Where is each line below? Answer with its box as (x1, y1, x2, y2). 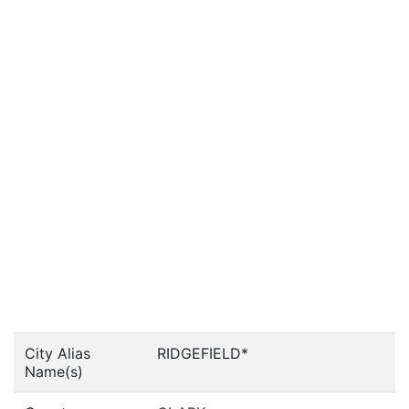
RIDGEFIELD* (157, 344, 248, 362)
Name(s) (25, 362, 83, 381)
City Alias (25, 344, 90, 362)
